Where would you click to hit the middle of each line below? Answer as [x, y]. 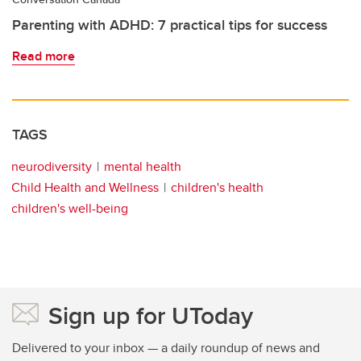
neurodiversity [52, 166]
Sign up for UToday [151, 315]
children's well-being [70, 208]
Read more [44, 56]
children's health [217, 187]
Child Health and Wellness [85, 187]
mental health [143, 166]
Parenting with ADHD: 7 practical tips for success [170, 25]
